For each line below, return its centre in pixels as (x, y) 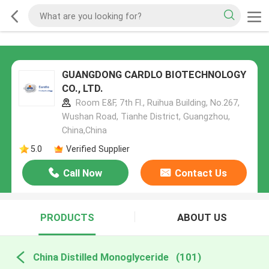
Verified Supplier (98, 149)
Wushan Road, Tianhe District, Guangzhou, (146, 117)
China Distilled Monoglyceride (101, 257)
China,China (84, 131)
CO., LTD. (82, 89)
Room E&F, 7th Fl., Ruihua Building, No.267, (156, 103)
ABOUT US (202, 218)
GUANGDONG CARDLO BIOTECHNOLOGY (154, 75)
